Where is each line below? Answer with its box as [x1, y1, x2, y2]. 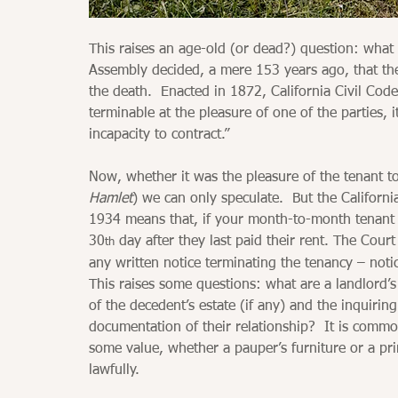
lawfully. [89, 362, 139, 378]
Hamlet [89, 191, 132, 206]
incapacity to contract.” [89, 127, 229, 142]
